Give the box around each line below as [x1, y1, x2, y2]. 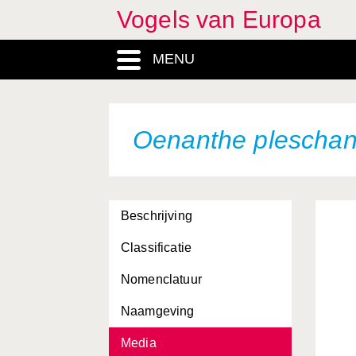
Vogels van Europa [117, 6, 321, 33]
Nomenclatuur [121, 273, 202, 286]
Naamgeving [121, 304, 195, 318]
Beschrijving [121, 209, 192, 222]
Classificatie [121, 241, 192, 254]
